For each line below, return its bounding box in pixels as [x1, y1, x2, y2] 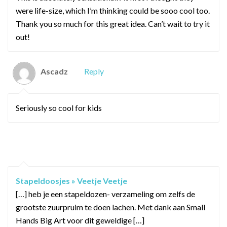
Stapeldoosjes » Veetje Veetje [16, 175, 127, 185]
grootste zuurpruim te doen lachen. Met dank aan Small [16, 202, 205, 212]
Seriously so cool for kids [16, 102, 102, 112]
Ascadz [41, 66, 68, 76]
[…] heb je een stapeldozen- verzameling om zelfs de [16, 188, 195, 199]
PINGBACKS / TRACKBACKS [49, 144, 178, 154]
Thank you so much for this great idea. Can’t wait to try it [16, 18, 210, 28]
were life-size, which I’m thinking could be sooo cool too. [16, 5, 210, 15]
